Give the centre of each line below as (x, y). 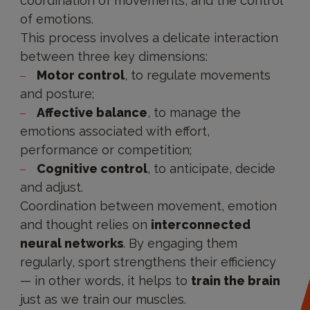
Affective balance (92, 112)
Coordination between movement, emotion (148, 206)
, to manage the (194, 112)
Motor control (80, 75)
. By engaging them (180, 243)
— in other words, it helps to (105, 281)
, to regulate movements (197, 75)
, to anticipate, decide (211, 168)
